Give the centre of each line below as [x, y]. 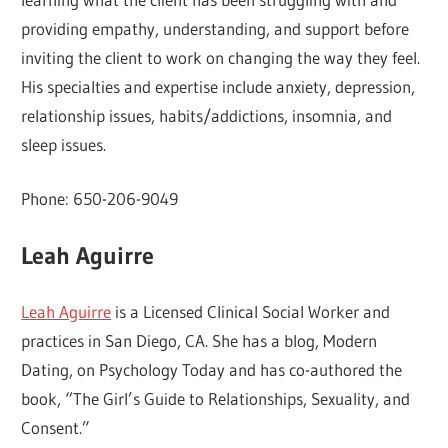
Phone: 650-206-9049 [100, 199]
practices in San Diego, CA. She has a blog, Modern [199, 341]
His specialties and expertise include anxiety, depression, [218, 86]
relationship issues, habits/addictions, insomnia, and [207, 115]
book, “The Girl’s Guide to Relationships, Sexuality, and [216, 399]
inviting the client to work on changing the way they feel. [221, 57]
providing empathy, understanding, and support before [215, 28]
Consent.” [56, 428]
